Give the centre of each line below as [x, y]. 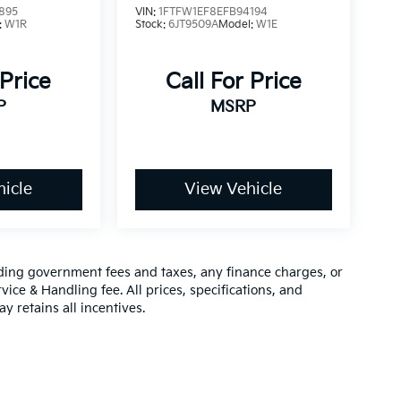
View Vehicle [234, 190]
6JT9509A [193, 25]
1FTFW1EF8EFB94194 [213, 13]
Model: [237, 25]
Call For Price [233, 82]
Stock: [151, 25]
